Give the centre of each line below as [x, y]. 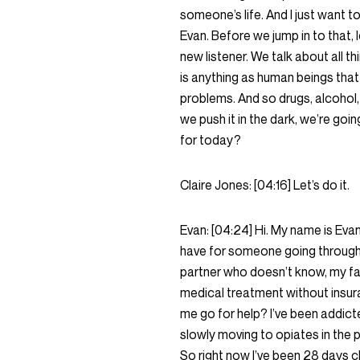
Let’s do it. [323, 185]
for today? [212, 140]
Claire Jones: [217, 185]
